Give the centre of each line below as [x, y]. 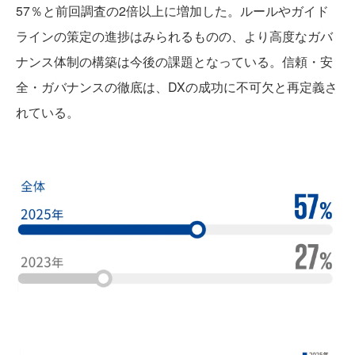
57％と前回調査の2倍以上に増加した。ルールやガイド [172, 11]
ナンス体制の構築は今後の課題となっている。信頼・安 [174, 62]
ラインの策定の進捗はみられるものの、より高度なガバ [174, 36]
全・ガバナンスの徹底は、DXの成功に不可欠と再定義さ [177, 87]
